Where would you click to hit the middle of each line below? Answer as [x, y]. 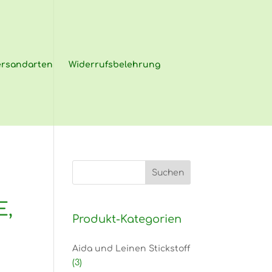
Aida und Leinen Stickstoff [131, 249]
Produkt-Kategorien [127, 219]
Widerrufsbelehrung [114, 65]
